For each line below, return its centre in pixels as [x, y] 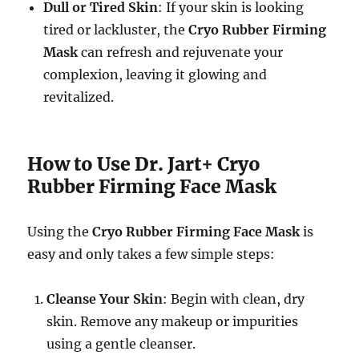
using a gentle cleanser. [121, 344]
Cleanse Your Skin [105, 299]
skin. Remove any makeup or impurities [173, 322]
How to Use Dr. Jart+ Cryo [144, 164]
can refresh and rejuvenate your [181, 52]
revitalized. [79, 97]
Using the [60, 232]
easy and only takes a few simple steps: [151, 254]
